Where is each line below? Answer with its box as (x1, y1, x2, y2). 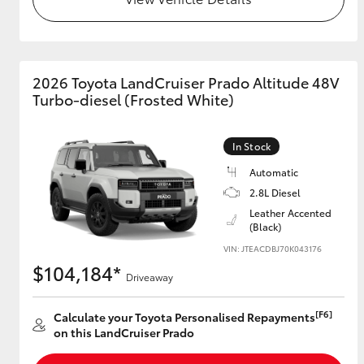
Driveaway (126, 270, 173, 284)
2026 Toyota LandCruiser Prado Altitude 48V (32, 71, 339, 93)
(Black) (249, 219, 281, 233)
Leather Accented (249, 206, 331, 219)
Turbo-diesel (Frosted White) (32, 89, 234, 110)
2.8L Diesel (249, 185, 301, 199)
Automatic (249, 165, 298, 179)
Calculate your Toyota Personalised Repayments (54, 309, 315, 325)
